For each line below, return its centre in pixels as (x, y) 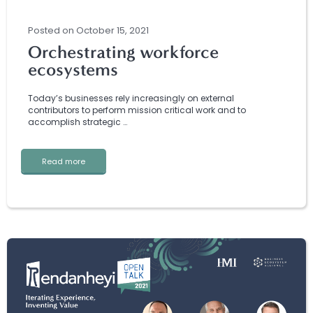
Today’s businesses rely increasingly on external (131, 98)
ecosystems (73, 69)
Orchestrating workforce (123, 52)
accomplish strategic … (78, 122)
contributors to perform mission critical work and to (137, 110)
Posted (45, 30)
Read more (64, 161)
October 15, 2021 (112, 30)
